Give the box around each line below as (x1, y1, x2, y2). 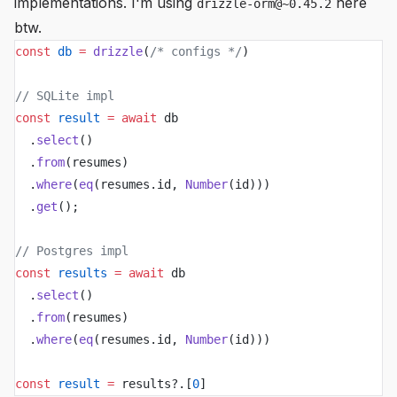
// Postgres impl (15, 244, 128, 258)
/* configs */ (150, 44, 242, 58)
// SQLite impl (15, 89, 114, 103)
